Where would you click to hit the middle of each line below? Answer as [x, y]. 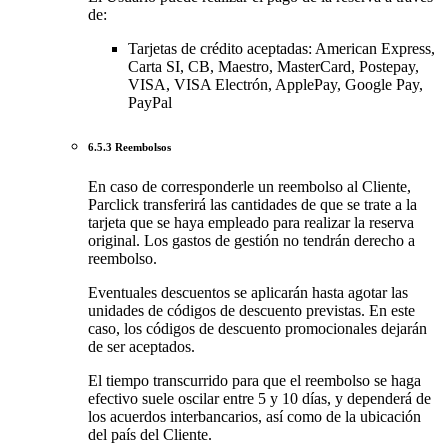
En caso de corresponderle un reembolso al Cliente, [249, 187]
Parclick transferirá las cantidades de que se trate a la [252, 205]
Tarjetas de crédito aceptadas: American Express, [281, 49]
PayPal [150, 103]
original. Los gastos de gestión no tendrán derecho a [251, 241]
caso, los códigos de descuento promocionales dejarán [257, 329]
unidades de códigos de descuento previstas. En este [251, 311]
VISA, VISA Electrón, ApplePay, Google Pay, [275, 85]
